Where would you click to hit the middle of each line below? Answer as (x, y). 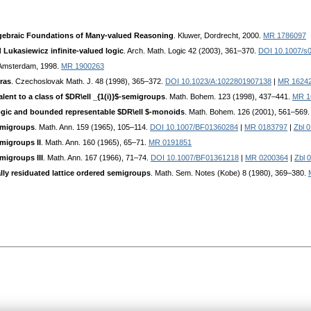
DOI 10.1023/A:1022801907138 (218, 82)
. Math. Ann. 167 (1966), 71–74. (97, 158)
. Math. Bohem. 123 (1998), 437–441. (229, 97)
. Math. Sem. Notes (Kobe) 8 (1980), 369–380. (229, 173)
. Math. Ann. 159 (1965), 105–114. (92, 127)
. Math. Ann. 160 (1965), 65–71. (95, 143)
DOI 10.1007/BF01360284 (194, 127)
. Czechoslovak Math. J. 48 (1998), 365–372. (88, 82)
